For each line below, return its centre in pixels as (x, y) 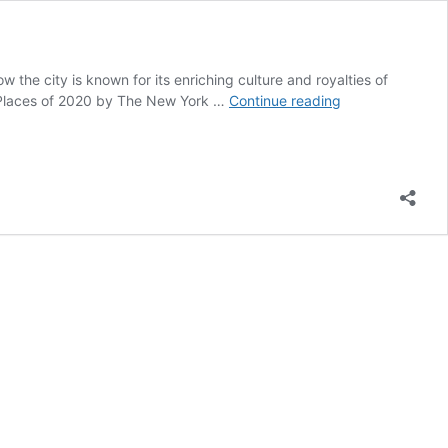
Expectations (382, 141)
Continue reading (285, 100)
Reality (362, 183)
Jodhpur (367, 99)
